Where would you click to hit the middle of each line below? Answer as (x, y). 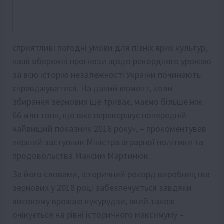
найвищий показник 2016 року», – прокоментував (109, 128)
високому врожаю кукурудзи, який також (94, 201)
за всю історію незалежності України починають (107, 74)
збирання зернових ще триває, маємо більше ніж (107, 101)
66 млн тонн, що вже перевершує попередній (99, 115)
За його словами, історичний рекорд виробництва (111, 174)
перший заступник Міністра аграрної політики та (108, 142)
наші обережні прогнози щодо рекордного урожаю (112, 61)
